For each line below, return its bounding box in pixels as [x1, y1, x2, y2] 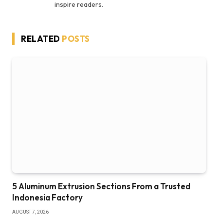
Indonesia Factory [12, 192, 83, 203]
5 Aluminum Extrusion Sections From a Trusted [12, 181, 190, 192]
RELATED [21, 34, 62, 44]
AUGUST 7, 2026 [12, 209, 49, 215]
